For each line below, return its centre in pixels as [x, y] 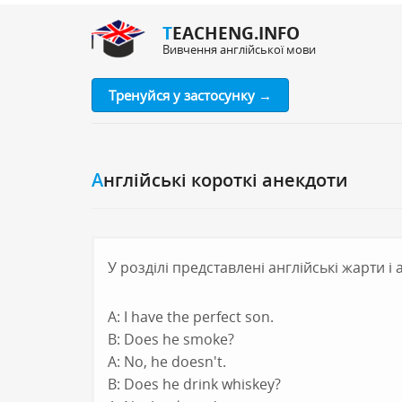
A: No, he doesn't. [167, 362]
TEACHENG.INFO [236, 33]
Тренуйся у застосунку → [190, 95]
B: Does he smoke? [171, 339]
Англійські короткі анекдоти [226, 180]
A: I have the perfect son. [191, 317]
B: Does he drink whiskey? [194, 384]
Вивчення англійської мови [239, 49]
